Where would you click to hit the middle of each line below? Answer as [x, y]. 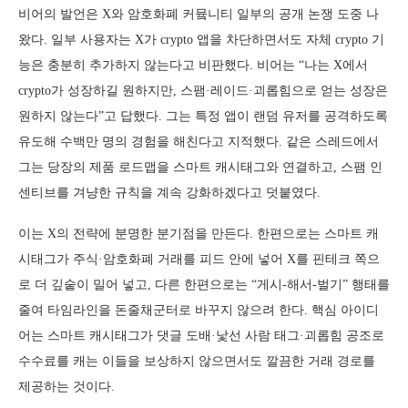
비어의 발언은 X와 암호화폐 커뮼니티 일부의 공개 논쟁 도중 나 [199, 14]
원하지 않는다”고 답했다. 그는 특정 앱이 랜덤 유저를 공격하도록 [203, 116]
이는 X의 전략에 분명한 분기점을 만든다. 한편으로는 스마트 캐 [199, 234]
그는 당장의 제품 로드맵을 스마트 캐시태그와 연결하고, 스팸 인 [200, 167]
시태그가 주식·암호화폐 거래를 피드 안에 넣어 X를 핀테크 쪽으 [199, 259]
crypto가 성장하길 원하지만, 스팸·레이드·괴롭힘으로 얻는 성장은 [203, 91]
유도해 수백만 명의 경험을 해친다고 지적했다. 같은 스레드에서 [199, 142]
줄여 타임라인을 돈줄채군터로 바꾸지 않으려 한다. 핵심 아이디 [199, 310]
